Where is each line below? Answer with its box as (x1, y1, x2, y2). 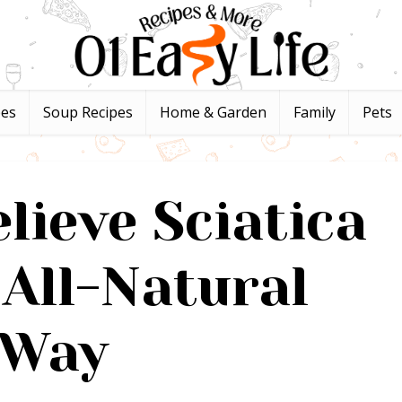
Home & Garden (160, 102, 267, 122)
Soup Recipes (43, 102, 133, 122)
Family (293, 102, 336, 122)
